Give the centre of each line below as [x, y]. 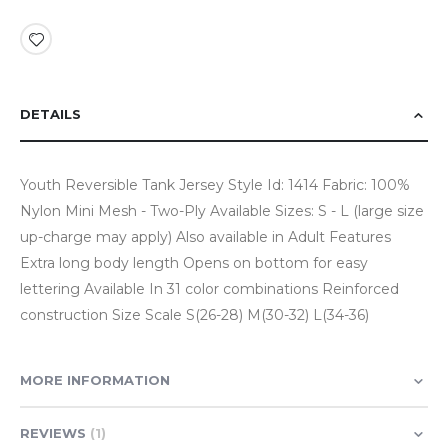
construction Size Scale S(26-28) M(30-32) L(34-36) [194, 315]
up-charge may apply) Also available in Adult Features [205, 237]
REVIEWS [55, 433]
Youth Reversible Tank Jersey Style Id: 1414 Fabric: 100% [215, 185]
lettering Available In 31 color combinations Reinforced [209, 289]
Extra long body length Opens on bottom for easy [194, 263]
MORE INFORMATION [95, 380]
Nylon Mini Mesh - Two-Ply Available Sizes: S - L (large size [222, 211]
